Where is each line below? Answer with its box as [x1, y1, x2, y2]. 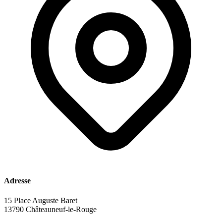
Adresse [4, 176, 31, 185]
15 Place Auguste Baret [4, 196, 77, 205]
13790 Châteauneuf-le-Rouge [4, 205, 97, 214]
